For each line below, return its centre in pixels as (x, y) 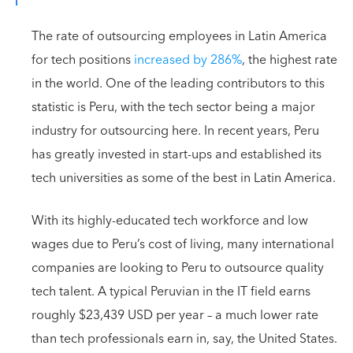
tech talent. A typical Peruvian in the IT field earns (171, 292)
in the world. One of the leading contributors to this (178, 84)
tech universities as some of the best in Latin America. (184, 178)
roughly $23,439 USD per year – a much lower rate (175, 315)
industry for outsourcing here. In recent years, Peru (175, 131)
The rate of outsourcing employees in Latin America (179, 36)
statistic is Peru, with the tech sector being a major (173, 107)
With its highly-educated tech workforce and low (170, 221)
